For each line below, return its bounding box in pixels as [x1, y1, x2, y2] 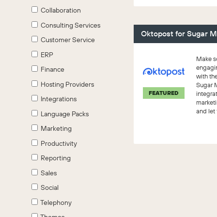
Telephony [38, 198, 72, 207]
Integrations [38, 94, 77, 103]
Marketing [38, 124, 72, 133]
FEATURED [149, 89, 179, 96]
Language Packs [38, 109, 89, 118]
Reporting [38, 154, 71, 162]
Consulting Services [38, 20, 100, 30]
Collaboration [38, 6, 81, 15]
